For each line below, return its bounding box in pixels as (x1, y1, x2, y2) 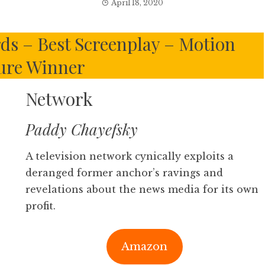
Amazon (121, 240, 168, 253)
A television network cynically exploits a (25, 150, 234, 162)
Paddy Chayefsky (25, 119, 138, 140)
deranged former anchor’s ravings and (25, 167, 223, 179)
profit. (25, 200, 56, 212)
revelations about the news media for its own (25, 183, 258, 195)
